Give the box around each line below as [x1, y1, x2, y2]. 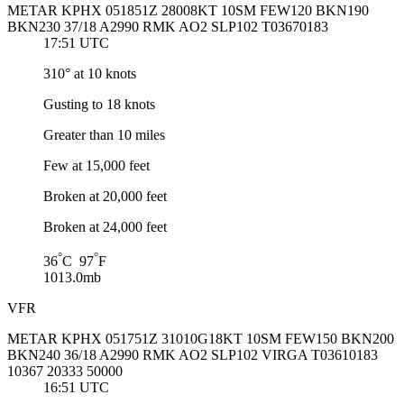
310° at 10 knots [43, 66, 136, 82]
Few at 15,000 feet [43, 158, 150, 174]
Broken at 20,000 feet [43, 188, 167, 205]
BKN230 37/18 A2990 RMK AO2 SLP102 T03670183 [7, 19, 328, 35]
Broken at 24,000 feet [43, 219, 167, 235]
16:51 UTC [43, 380, 109, 396]
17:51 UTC [43, 35, 109, 51]
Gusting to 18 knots [43, 96, 155, 113]
